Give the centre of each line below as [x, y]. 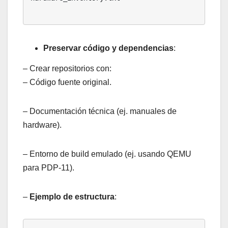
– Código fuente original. [67, 82]
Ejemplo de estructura [72, 196]
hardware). [42, 125]
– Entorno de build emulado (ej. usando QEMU [107, 154]
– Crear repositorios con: [67, 68]
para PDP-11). [49, 167]
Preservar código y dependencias [108, 48]
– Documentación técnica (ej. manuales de [100, 111]
